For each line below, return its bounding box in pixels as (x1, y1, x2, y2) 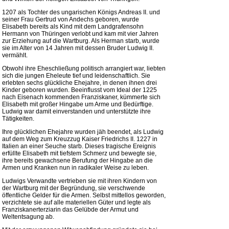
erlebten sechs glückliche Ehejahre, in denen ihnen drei (2, 79, 157, 86)
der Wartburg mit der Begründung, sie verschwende (2, 185, 145, 192)
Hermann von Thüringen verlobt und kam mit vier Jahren (2, 30, 158, 37)
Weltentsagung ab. (2, 213, 54, 220)
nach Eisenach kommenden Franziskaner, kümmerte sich (2, 94, 161, 101)
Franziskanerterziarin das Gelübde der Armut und (2, 206, 139, 213)
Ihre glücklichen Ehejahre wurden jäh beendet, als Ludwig (2, 128, 164, 135)
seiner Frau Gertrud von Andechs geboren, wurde (2, 16, 139, 23)
